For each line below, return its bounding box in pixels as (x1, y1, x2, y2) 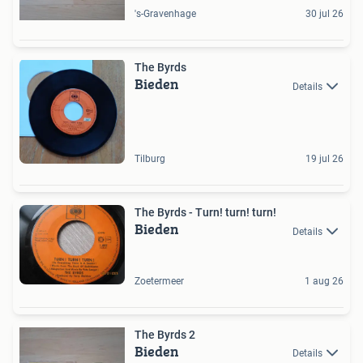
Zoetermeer (135, 275, 184, 287)
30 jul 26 (305, 8, 344, 20)
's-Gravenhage (135, 8, 196, 20)
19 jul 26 (305, 153, 344, 165)
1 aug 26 (305, 275, 344, 287)
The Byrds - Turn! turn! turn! (195, 206, 276, 220)
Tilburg (135, 153, 165, 165)
